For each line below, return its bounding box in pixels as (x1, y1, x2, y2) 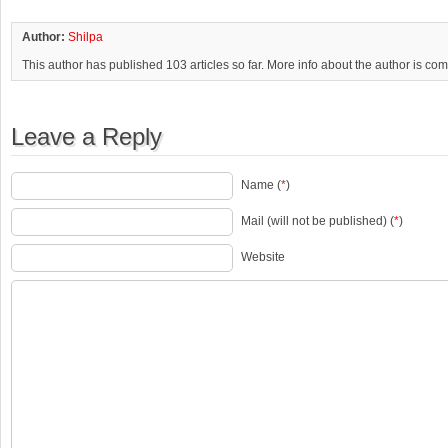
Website (241, 250, 285, 265)
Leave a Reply (11, 124, 162, 150)
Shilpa (68, 30, 103, 44)
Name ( (241, 178, 281, 193)
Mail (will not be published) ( (241, 214, 394, 229)
